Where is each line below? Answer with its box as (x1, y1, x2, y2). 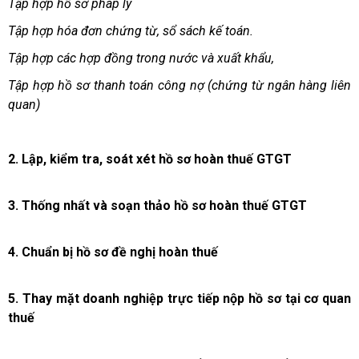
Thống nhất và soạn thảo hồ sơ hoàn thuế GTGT (22, 198, 307, 214)
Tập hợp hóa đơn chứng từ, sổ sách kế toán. (8, 23, 253, 39)
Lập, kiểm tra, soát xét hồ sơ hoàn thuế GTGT (22, 151, 292, 167)
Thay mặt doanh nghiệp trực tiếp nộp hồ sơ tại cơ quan (22, 291, 351, 307)
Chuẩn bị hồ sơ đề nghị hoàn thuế (22, 244, 218, 260)
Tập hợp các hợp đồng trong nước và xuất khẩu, (8, 50, 274, 67)
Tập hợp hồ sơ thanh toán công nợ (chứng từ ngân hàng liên (8, 78, 351, 94)
